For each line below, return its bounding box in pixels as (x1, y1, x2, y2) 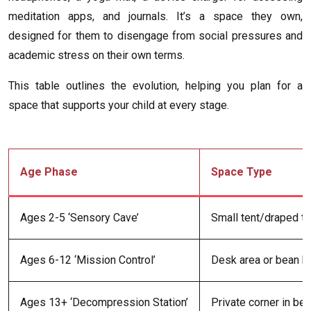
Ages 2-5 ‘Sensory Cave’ (20, 210, 139, 224)
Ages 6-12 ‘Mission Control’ (20, 253, 155, 267)
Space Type (211, 165, 272, 178)
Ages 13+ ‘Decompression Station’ (20, 295, 188, 309)
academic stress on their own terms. (8, 48, 185, 62)
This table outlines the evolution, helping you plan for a (8, 78, 303, 92)
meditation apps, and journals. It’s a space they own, (8, 9, 303, 23)
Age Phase (20, 165, 78, 178)
